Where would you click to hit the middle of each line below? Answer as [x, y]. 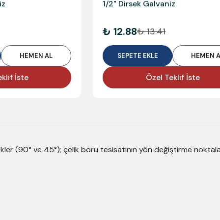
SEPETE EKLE [137, 56]
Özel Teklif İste [173, 77]
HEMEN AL [36, 56]
